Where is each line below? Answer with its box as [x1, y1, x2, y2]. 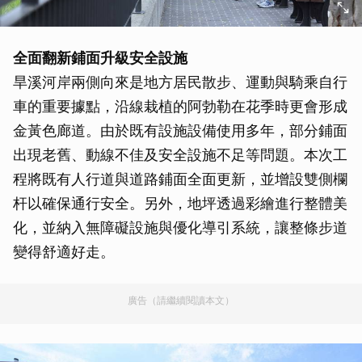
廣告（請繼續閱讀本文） [128, 294, 234, 307]
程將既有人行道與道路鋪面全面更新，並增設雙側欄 [13, 170, 347, 188]
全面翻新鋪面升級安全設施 [13, 49, 187, 67]
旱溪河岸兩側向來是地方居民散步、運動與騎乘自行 [13, 74, 347, 91]
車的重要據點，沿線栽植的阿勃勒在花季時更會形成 [13, 98, 347, 116]
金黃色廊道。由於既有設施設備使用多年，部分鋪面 [13, 122, 347, 140]
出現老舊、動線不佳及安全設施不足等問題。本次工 [13, 146, 347, 164]
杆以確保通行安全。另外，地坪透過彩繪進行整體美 [13, 195, 347, 213]
